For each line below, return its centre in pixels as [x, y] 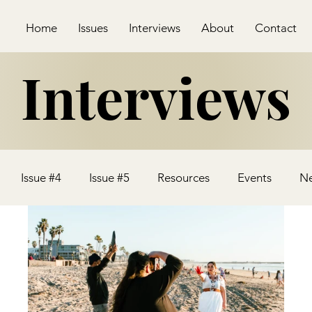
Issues [93, 28]
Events [255, 177]
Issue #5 [109, 177]
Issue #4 [41, 177]
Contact [276, 28]
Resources [184, 177]
